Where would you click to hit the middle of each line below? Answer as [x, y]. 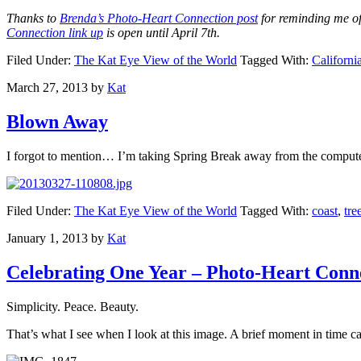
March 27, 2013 [47, 88]
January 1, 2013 [47, 239]
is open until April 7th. [162, 33]
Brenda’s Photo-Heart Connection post [159, 19]
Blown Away [57, 122]
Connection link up [55, 33]
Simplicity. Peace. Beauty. [73, 307]
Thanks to [33, 19]
